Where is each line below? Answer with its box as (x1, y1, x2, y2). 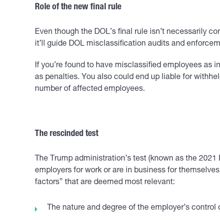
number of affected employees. (35, 85, 145, 93)
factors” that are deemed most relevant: (35, 179, 175, 187)
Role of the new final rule (35, 3, 121, 12)
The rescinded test (35, 130, 98, 138)
